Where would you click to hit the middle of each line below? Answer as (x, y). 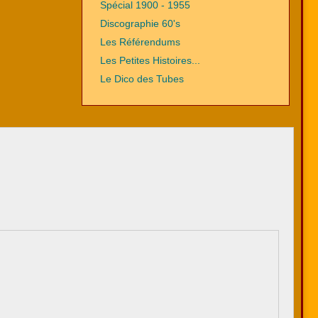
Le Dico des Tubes (142, 79)
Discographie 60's (140, 23)
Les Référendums (140, 42)
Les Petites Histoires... (150, 60)
